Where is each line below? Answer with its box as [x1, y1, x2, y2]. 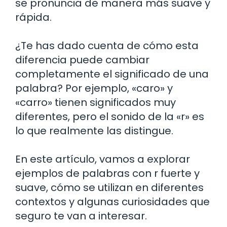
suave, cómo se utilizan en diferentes [15, 180, 204, 195]
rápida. [15, 10, 52, 24]
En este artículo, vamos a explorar [15, 152, 190, 166]
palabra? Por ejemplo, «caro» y [15, 81, 173, 95]
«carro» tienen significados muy [15, 95, 176, 109]
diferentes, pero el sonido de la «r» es [15, 109, 204, 124]
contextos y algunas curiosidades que [15, 194, 210, 209]
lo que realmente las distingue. [15, 123, 173, 138]
